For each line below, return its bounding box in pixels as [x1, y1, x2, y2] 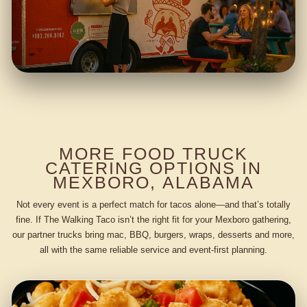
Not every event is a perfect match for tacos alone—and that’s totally [16, 199, 291, 210]
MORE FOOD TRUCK [58, 144, 249, 164]
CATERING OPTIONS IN [45, 158, 262, 178]
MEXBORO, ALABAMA [53, 173, 254, 193]
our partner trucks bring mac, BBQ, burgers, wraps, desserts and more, [12, 229, 295, 240]
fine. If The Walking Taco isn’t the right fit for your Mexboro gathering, [16, 214, 291, 225]
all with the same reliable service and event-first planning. [40, 244, 267, 255]
